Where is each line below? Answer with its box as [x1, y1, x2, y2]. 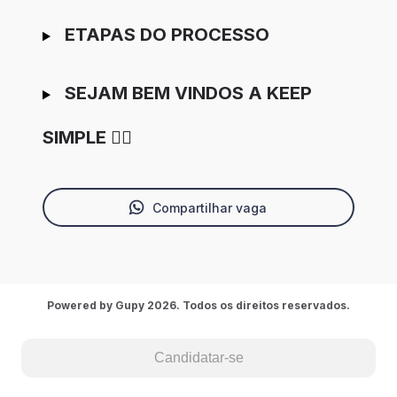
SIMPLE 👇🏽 [43, 127, 132, 149]
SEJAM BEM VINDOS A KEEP [64, 82, 312, 105]
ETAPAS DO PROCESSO [64, 24, 269, 46]
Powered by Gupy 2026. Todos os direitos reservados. [47, 299, 350, 313]
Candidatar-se [153, 350, 244, 365]
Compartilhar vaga [152, 199, 267, 215]
